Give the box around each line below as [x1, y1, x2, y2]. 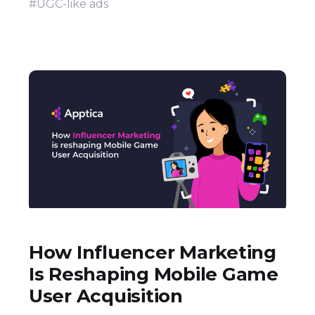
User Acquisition [29, 284, 183, 307]
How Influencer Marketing [29, 240, 276, 264]
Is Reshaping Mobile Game [29, 262, 278, 285]
